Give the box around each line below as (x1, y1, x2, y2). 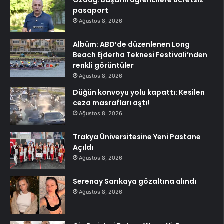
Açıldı (73, 142, 93, 152)
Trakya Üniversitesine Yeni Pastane (73, 131, 201, 142)
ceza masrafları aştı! (73, 97, 149, 108)
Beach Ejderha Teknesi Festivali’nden (73, 49, 207, 60)
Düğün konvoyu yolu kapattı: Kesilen (73, 87, 205, 97)
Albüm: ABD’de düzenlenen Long (73, 39, 190, 49)
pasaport (73, 5, 108, 15)
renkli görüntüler (73, 60, 134, 70)
